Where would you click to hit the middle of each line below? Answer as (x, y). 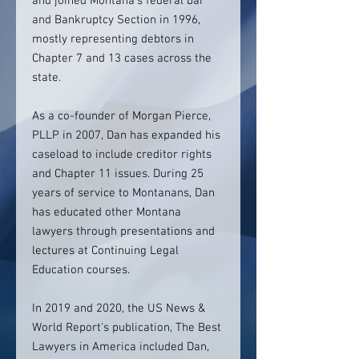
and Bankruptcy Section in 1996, (116, 20)
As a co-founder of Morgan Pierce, (121, 116)
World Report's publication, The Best (127, 328)
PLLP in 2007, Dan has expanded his (126, 135)
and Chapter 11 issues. (93, 174)
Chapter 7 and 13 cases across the (122, 58)
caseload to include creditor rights (122, 155)
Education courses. (83, 270)
